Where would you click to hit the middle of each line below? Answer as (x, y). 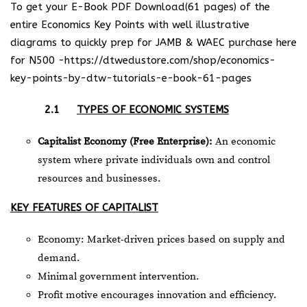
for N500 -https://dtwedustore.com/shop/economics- (143, 60)
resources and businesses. (99, 179)
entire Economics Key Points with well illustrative (130, 25)
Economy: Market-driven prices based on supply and (161, 240)
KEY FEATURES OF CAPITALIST (84, 208)
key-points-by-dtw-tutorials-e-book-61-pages (131, 78)
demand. (59, 258)
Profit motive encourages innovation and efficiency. (157, 295)
